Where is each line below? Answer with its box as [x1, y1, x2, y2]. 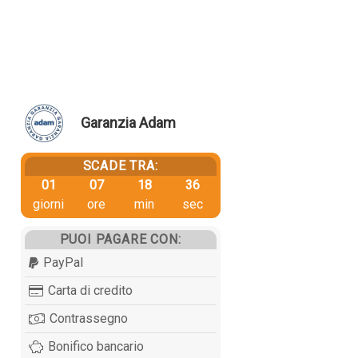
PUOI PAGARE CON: [59, 231, 181, 247]
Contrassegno [49, 310, 128, 326]
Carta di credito [47, 282, 133, 298]
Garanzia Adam [80, 114, 176, 132]
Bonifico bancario [47, 338, 144, 354]
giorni [33, 196, 65, 212]
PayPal [42, 254, 83, 270]
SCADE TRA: [82, 157, 158, 173]
